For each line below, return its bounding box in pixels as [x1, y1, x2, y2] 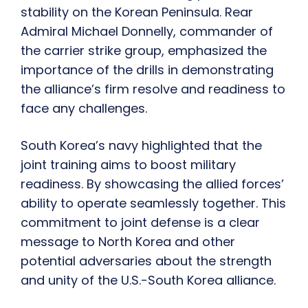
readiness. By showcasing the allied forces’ [21, 175, 284, 193]
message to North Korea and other [21, 233, 235, 251]
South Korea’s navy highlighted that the [21, 137, 262, 155]
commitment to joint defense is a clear [21, 214, 260, 232]
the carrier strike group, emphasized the [21, 42, 267, 60]
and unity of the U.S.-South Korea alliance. [21, 272, 276, 289]
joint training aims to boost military [21, 156, 236, 174]
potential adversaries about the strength [21, 252, 272, 270]
